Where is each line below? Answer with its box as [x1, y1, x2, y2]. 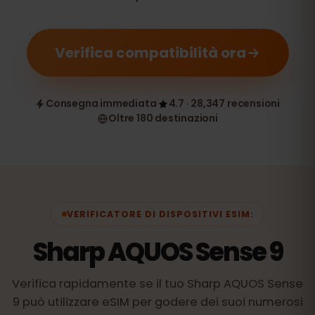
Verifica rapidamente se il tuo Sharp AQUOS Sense [12, 276, 303, 292]
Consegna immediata [46, 96, 157, 110]
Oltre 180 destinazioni [108, 111, 218, 125]
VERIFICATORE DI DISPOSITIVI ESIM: [66, 207, 254, 220]
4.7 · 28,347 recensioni [168, 96, 280, 110]
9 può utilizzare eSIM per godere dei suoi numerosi [12, 294, 303, 310]
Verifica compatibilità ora [54, 43, 246, 63]
